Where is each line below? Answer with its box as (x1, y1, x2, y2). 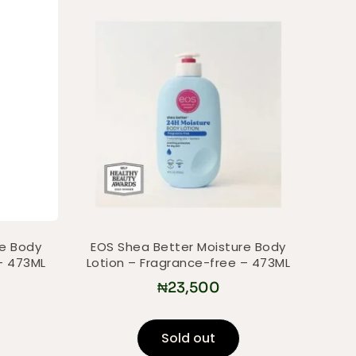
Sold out (161, 328, 216, 347)
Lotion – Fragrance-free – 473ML (86, 254, 291, 272)
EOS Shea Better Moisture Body (91, 238, 286, 256)
